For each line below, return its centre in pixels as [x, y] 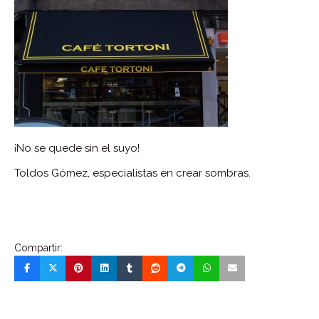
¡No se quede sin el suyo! [77, 148]
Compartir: [38, 248]
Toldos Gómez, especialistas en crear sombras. [132, 173]
